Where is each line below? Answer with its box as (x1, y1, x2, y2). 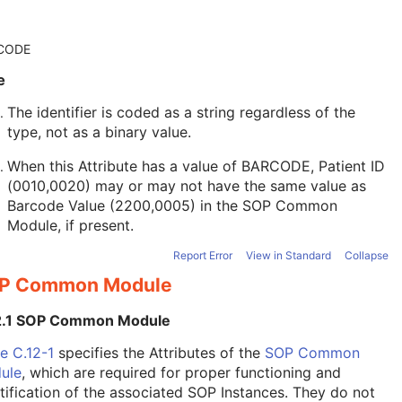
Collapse (345, 249, 389, 263)
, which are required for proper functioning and (22, 363, 341, 381)
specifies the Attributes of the (54, 343, 265, 362)
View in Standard (246, 249, 331, 263)
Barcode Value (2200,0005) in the (7, 197, 242, 215)
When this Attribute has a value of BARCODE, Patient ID (7, 157, 385, 176)
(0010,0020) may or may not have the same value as (7, 177, 366, 196)
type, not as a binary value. (7, 123, 191, 142)
